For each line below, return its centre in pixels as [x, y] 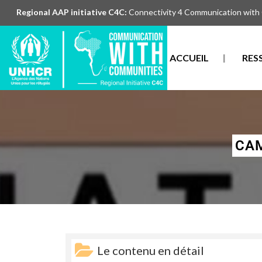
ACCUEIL [189, 58]
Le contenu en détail [151, 250]
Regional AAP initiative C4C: [72, 12]
